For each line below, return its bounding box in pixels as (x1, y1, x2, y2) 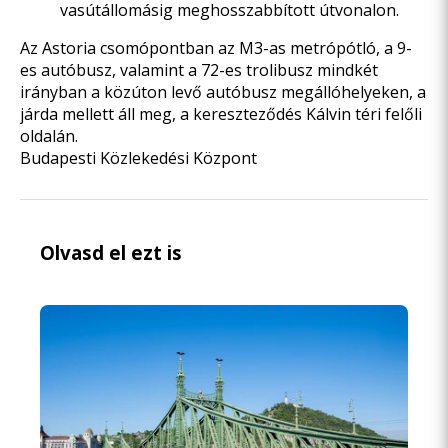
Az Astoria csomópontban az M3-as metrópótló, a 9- (20, 37, 412, 59)
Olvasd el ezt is (40, 240, 182, 265)
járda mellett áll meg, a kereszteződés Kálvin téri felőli (20, 103, 422, 125)
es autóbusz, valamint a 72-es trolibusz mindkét (20, 59, 378, 81)
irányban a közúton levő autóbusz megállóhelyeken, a (20, 81, 426, 103)
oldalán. (20, 125, 78, 147)
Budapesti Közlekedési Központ (20, 147, 257, 169)
